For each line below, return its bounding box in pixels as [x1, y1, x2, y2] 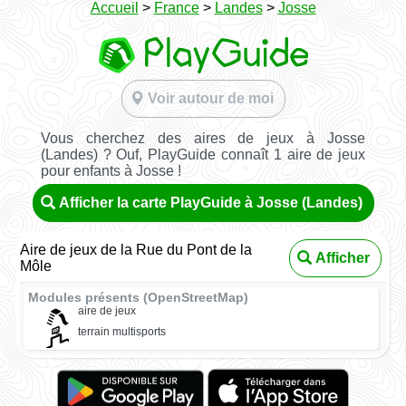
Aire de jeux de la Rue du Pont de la [20, 241, 253, 257]
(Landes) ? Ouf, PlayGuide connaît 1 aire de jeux [40, 146, 366, 162]
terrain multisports [77, 325, 166, 339]
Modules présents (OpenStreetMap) [28, 290, 249, 304]
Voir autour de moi [147, 91, 274, 106]
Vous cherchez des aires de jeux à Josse [40, 130, 366, 146]
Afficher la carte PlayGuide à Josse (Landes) [58, 194, 362, 210]
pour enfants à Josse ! [40, 162, 181, 179]
